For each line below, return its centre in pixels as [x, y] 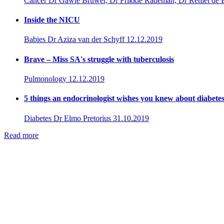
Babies [35, 39]
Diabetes [38, 118]
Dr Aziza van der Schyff [86, 39]
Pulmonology [45, 78]
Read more [21, 135]
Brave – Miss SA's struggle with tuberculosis [99, 59]
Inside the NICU [52, 20]
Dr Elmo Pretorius [82, 118]
